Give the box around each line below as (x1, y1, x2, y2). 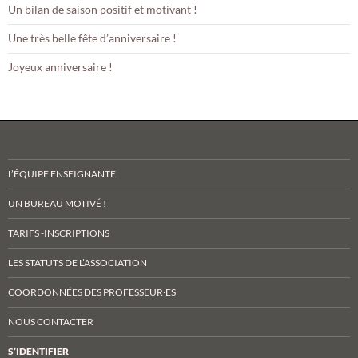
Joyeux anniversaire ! (8, 59, 113, 74)
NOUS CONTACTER (8, 315, 93, 328)
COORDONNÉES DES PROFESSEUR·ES (8, 285, 176, 298)
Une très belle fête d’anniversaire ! (8, 30, 177, 45)
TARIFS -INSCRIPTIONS (8, 226, 109, 239)
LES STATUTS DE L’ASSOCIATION (8, 256, 147, 268)
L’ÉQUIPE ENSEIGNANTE (8, 167, 116, 180)
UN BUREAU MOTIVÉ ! (8, 197, 106, 209)
